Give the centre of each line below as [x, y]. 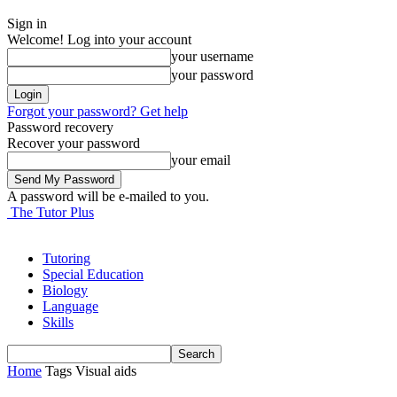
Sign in [27, 23]
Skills [58, 322]
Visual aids [106, 371]
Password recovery [60, 127]
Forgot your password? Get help [97, 111]
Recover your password [74, 143]
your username [212, 56]
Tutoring [66, 258]
